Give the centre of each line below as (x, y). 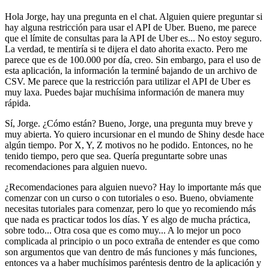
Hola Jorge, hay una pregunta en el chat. (81, 17)
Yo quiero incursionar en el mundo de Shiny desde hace (159, 134)
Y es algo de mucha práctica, (196, 220)
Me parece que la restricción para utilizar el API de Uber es (139, 82)
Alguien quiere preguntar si (211, 17)
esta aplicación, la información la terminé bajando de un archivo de (131, 71)
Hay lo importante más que (210, 187)
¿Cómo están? (69, 124)
